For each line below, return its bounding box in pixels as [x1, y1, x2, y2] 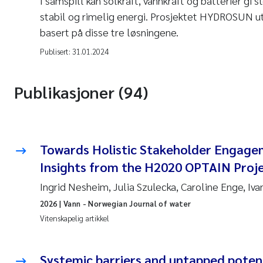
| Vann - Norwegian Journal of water [57, 198, 191, 208]
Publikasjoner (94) [14, 81, 148, 102]
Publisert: [40, 46, 72, 56]
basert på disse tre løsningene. [40, 25, 178, 39]
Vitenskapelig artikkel [40, 213, 109, 223]
